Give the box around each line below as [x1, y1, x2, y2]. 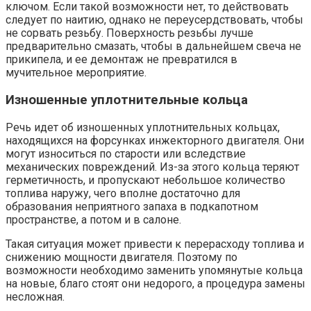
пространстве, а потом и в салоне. [6, 212, 181, 226]
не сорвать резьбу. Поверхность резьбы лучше [6, 26, 253, 40]
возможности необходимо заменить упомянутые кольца [6, 263, 303, 277]
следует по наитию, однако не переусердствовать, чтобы [6, 13, 303, 27]
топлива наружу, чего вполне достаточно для [6, 186, 240, 200]
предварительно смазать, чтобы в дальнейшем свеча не [6, 40, 301, 53]
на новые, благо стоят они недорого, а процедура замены [6, 276, 305, 290]
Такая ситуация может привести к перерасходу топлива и [6, 237, 304, 251]
